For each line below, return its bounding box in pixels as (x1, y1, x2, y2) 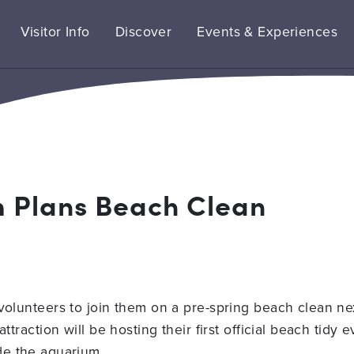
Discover (115, 21, 172, 41)
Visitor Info (20, 21, 90, 41)
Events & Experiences (197, 21, 338, 41)
